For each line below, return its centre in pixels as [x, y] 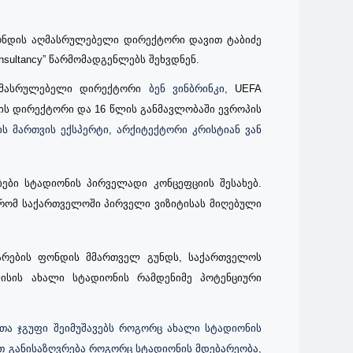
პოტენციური [231, 278]
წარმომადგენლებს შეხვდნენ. [124, 60]
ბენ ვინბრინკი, [192, 89]
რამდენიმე [169, 278]
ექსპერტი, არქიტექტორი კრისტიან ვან [161, 130]
